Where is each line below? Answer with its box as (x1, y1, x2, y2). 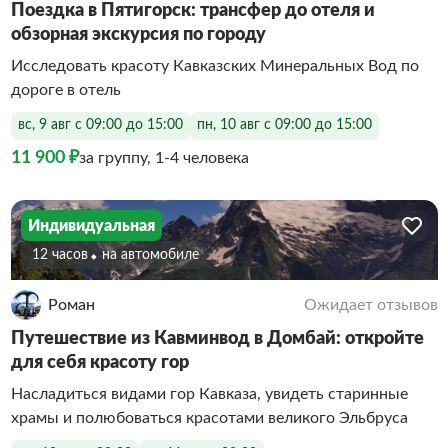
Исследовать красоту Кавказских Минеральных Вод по (10, 57, 419, 74)
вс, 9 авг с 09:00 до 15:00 (17, 118, 183, 132)
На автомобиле (109, 247, 199, 262)
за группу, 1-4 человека (78, 150, 249, 166)
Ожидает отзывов (303, 297, 438, 313)
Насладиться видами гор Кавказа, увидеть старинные (10, 386, 408, 402)
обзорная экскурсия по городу (10, 25, 266, 44)
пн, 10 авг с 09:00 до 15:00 (196, 118, 372, 132)
